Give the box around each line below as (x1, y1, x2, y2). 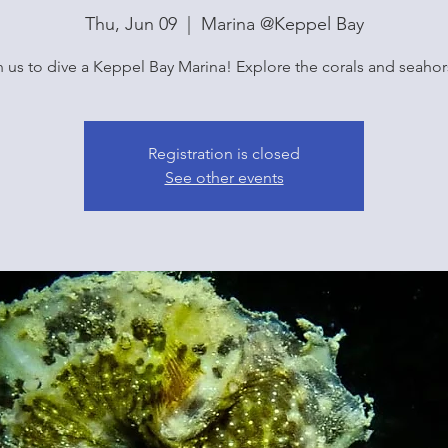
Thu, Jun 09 (84, 13, 177, 36)
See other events (164, 168, 284, 188)
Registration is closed (148, 144, 300, 164)
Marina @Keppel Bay (200, 13, 364, 36)
